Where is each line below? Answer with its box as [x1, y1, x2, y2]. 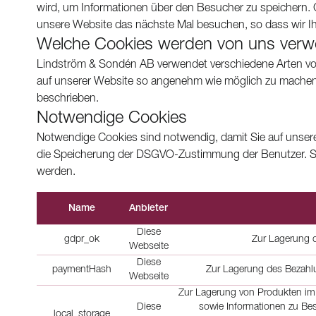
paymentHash [51, 265, 111, 274]
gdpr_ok [63, 235, 99, 244]
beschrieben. [37, 94, 99, 104]
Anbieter [129, 204, 168, 213]
